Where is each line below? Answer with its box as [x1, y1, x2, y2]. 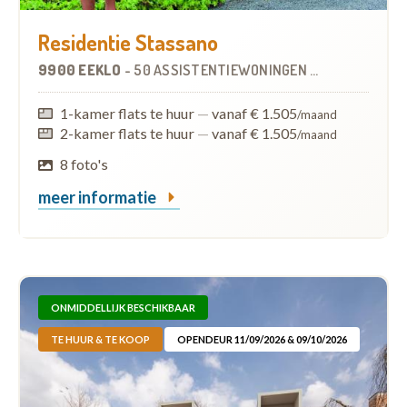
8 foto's [60, 155, 109, 174]
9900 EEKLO [38, 61, 124, 80]
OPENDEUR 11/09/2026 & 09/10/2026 [177, 333, 347, 346]
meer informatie [38, 187, 159, 208]
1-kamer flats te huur [60, 104, 198, 123]
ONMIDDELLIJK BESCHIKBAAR [51, 302, 195, 314]
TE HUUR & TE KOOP [51, 333, 150, 346]
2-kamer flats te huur [60, 124, 198, 143]
